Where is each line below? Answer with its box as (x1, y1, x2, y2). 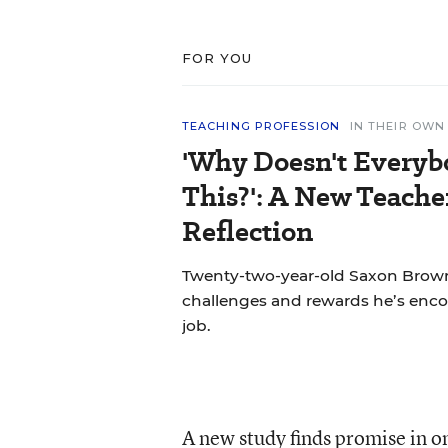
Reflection (181, 211, 313, 251)
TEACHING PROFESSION (181, 118, 340, 133)
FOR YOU (181, 49, 253, 66)
